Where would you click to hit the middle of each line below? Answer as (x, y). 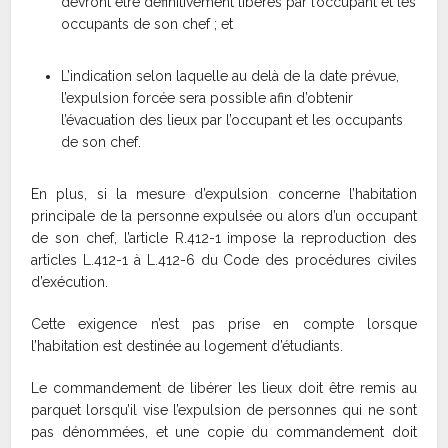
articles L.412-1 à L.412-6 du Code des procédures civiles (224, 260)
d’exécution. (70, 282)
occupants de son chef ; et (147, 24)
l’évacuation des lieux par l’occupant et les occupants (232, 120)
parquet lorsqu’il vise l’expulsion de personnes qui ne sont (224, 410)
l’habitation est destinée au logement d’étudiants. (187, 346)
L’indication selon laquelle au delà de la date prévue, (230, 76)
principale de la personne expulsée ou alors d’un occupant (224, 216)
